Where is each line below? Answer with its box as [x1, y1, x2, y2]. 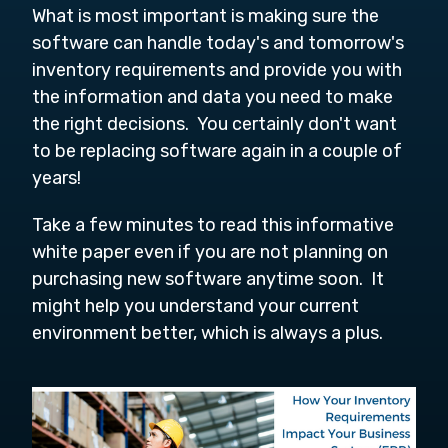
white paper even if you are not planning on [32, 240, 388, 263]
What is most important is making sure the [32, 4, 379, 27]
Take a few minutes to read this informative [32, 213, 394, 236]
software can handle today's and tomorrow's [32, 31, 404, 54]
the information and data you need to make [32, 85, 393, 108]
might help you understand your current [32, 294, 359, 317]
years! [32, 166, 85, 189]
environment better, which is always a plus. [32, 321, 383, 344]
